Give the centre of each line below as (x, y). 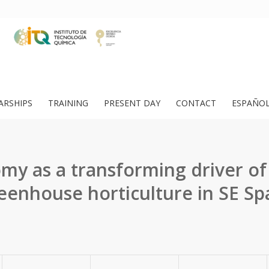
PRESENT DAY (132, 103)
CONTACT (196, 103)
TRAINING (68, 103)
